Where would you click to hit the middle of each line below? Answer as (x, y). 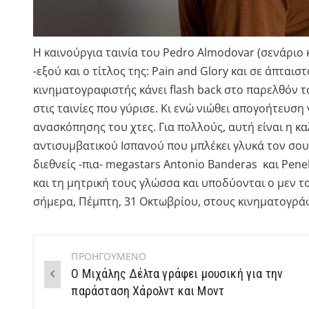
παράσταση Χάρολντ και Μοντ (148, 291)
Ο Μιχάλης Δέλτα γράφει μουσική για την (177, 274)
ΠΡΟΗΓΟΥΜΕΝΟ (109, 257)
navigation (79, 289)
